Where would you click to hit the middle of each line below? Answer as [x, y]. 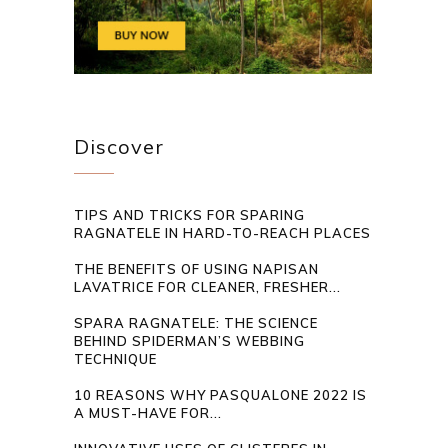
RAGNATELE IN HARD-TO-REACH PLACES [223, 233]
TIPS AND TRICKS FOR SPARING [190, 215]
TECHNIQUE [116, 359]
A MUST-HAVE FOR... [148, 413]
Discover [119, 147]
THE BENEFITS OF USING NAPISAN [197, 269]
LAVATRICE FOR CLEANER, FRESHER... [208, 287]
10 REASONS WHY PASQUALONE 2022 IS [221, 395]
